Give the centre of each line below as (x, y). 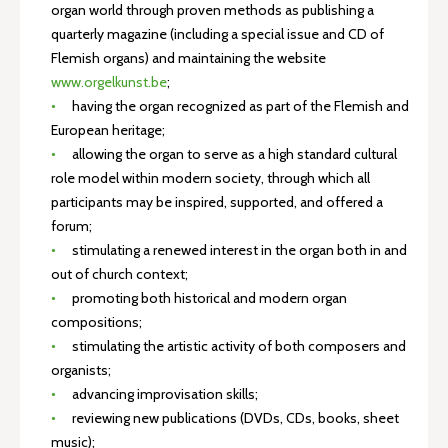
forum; (71, 226)
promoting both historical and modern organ (209, 298)
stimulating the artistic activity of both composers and (238, 346)
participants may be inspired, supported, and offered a (217, 202)
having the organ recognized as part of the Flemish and (240, 106)
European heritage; (108, 130)
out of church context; (119, 274)
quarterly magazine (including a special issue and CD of (217, 34)
